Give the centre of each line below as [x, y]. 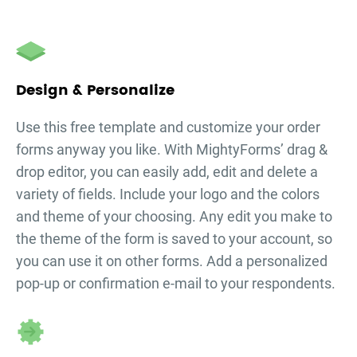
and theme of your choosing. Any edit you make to [174, 217]
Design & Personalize [95, 91]
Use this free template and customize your [151, 127]
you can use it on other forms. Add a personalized [172, 261]
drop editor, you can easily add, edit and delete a [167, 172]
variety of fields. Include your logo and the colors [168, 194]
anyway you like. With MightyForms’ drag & [190, 150]
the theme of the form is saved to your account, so [174, 239]
